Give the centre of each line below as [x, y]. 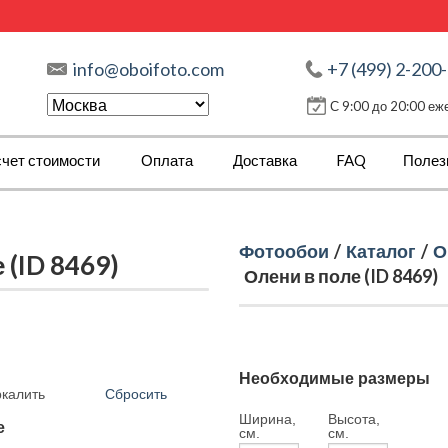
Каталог [381, 251]
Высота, [353, 419]
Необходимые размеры [334, 378]
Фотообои [284, 251]
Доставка [265, 160]
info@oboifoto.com [148, 69]
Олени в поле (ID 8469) [341, 276]
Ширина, [267, 419]
